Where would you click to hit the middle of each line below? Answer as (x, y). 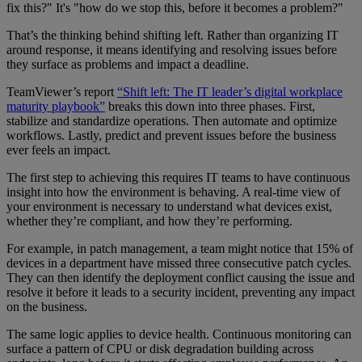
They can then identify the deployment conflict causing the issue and (181, 278)
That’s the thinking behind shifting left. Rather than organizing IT (173, 36)
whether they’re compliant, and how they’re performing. (149, 221)
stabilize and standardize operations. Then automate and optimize (172, 121)
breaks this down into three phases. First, (210, 107)
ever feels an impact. (59, 150)
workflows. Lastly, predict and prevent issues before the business (171, 136)
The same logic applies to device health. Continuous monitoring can (179, 335)
